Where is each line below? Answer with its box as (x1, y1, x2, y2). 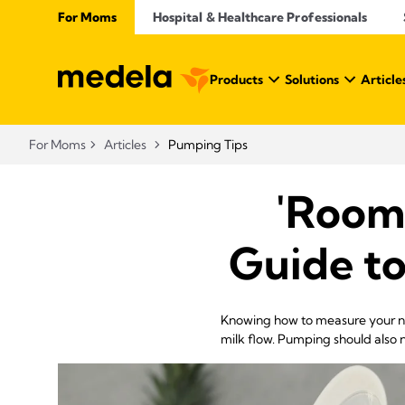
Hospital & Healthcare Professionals (153, 9, 368, 25)
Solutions (285, 71, 339, 88)
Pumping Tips (168, 137, 248, 153)
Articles (104, 137, 146, 153)
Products (210, 71, 263, 88)
